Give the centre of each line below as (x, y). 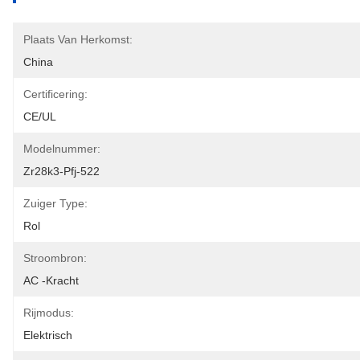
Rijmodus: (49, 313)
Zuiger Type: (55, 203)
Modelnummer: (62, 149)
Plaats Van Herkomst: (78, 39)
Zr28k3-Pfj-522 (61, 171)
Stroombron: (55, 258)
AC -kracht (51, 280)
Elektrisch (48, 335)
